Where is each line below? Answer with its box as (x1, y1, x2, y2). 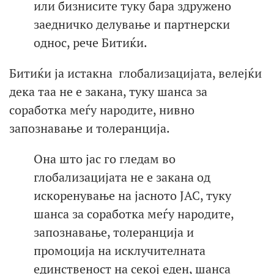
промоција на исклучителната (34, 242, 206, 259)
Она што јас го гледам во (34, 150, 176, 168)
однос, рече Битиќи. (34, 34, 147, 51)
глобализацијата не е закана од (34, 169, 210, 186)
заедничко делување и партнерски (34, 16, 230, 33)
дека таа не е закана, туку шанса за (9, 83, 207, 100)
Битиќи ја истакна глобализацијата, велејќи (9, 65, 262, 82)
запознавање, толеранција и (34, 224, 194, 241)
